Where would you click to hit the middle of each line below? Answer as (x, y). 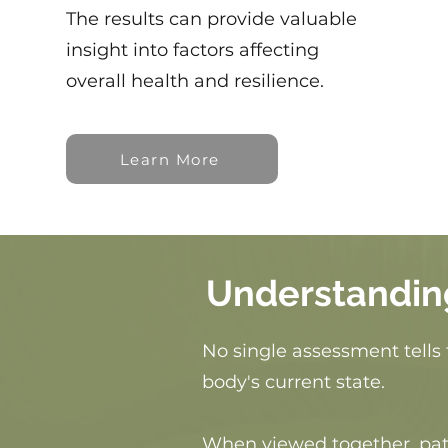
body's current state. (293, 382)
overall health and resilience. (194, 81)
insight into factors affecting (192, 50)
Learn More (169, 159)
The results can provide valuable (211, 19)
